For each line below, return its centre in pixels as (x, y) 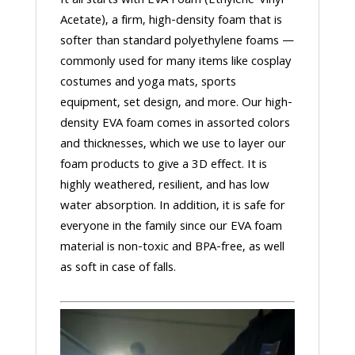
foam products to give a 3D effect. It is (163, 165)
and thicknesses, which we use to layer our (173, 145)
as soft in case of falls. (118, 268)
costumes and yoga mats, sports (148, 83)
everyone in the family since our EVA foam (171, 227)
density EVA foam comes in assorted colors (175, 124)
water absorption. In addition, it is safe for (172, 206)
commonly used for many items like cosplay (176, 62)
